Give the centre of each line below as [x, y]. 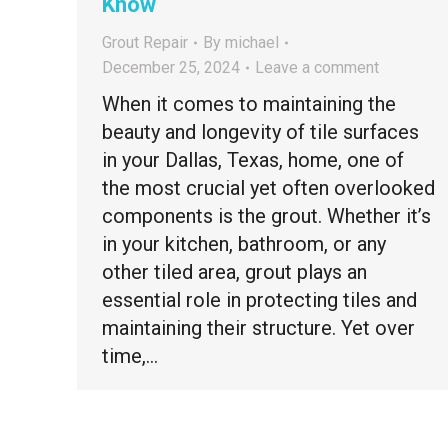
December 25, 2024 [171, 67]
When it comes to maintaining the [249, 104]
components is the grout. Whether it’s [266, 216]
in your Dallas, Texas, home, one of [253, 160]
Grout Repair [145, 42]
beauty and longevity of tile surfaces [260, 132]
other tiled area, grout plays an [234, 272]
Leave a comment [317, 67]
